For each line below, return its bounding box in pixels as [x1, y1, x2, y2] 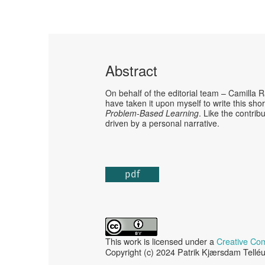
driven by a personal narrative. [105, 117, 220, 130]
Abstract [105, 60, 158, 81]
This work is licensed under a [105, 235, 217, 248]
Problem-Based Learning [105, 107, 199, 119]
